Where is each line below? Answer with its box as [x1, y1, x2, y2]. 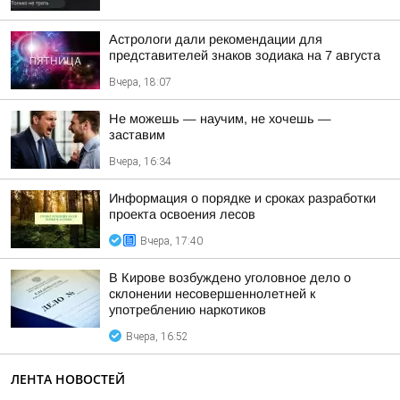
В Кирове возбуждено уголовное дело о [109, 271, 351, 285]
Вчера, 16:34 [109, 155, 171, 168]
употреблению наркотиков [109, 303, 266, 317]
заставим [109, 128, 165, 142]
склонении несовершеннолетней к [109, 287, 315, 301]
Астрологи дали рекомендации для [109, 32, 322, 46]
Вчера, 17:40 [140, 235, 203, 247]
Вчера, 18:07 [109, 76, 171, 88]
